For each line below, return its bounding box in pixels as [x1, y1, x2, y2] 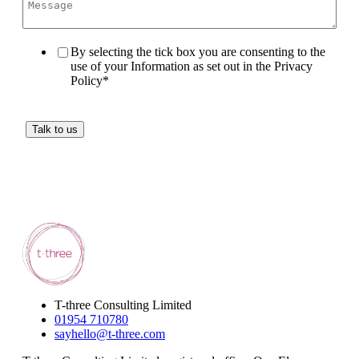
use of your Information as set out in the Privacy [71, 59, 313, 74]
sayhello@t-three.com [54, 326, 165, 341]
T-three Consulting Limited [54, 297, 192, 312]
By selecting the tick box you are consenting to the [71, 45, 325, 59]
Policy [71, 74, 103, 88]
